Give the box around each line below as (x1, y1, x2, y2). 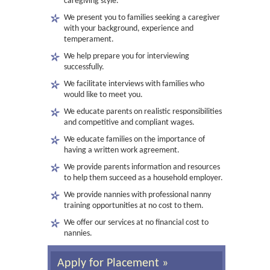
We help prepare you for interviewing (64, 52, 189, 61)
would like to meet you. (64, 90, 143, 99)
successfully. (64, 63, 104, 72)
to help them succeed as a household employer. (64, 174, 223, 183)
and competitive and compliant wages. (64, 118, 195, 127)
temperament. (64, 35, 114, 44)
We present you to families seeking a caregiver (64, 13, 220, 22)
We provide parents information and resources (64, 163, 220, 172)
